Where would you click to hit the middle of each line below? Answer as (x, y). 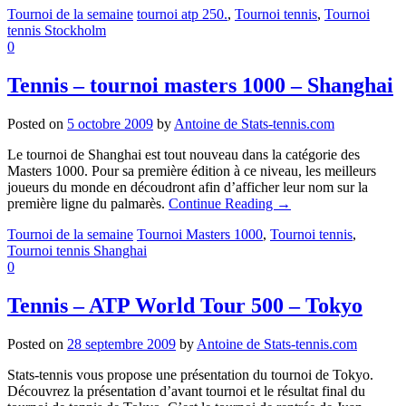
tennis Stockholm (57, 30)
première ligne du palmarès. (88, 203)
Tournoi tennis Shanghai (77, 250)
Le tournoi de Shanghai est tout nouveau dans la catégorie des (184, 154)
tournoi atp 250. (182, 14)
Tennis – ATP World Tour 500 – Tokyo (185, 305)
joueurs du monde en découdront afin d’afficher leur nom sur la (188, 187)
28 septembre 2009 (121, 343)
